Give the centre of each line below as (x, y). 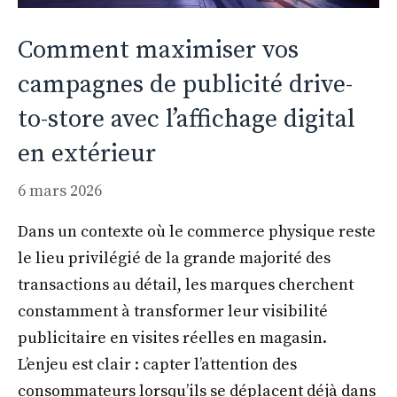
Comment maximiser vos (158, 50)
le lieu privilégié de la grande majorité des (174, 258)
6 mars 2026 (60, 191)
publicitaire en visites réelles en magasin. (172, 338)
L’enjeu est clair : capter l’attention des (157, 364)
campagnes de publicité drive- (185, 84)
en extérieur (87, 153)
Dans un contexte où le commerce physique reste (197, 231)
